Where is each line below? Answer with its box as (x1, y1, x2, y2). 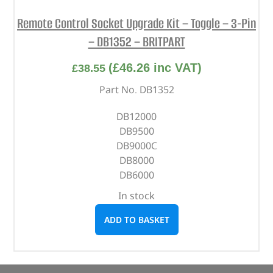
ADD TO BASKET (104, 214, 169, 226)
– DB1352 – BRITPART (88, 32, 185, 51)
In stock (118, 189, 155, 203)
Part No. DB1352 (99, 83, 174, 97)
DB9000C (116, 139, 157, 153)
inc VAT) (149, 61, 202, 75)
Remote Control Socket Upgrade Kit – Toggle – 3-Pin (17, 13, 256, 33)
